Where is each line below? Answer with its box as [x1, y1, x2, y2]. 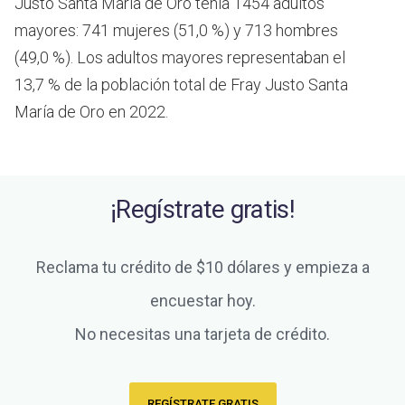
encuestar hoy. [149, 291, 256, 311]
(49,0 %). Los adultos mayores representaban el [14, 48, 345, 68]
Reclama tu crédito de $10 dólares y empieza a [35, 258, 370, 278]
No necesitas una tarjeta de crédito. [75, 325, 330, 344]
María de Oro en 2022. [14, 102, 168, 122]
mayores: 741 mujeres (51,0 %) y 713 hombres [14, 21, 338, 41]
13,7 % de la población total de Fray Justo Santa [14, 75, 348, 95]
